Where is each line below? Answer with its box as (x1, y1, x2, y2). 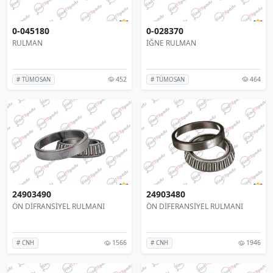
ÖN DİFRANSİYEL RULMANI (12, 201, 105, 212)
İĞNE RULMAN (146, 38, 196, 48)
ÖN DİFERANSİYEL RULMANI (146, 201, 243, 212)
